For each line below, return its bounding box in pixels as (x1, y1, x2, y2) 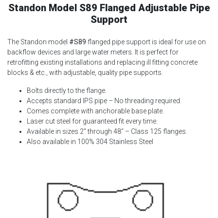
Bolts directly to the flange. (27, 87, 107, 95)
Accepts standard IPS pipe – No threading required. (27, 97, 182, 105)
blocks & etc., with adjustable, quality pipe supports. (7, 69, 163, 77)
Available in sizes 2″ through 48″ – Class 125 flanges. (27, 127, 187, 136)
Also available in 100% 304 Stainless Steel (27, 138, 153, 146)
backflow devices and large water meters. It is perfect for (7, 48, 179, 56)
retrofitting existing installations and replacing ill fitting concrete (7, 58, 198, 67)
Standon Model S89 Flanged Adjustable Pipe (8, 2, 210, 14)
